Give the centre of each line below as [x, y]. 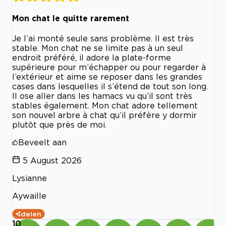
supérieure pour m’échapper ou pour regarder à [109, 67]
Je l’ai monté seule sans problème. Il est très [103, 39]
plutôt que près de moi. [59, 125]
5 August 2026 [52, 161]
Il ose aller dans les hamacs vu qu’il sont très [102, 96]
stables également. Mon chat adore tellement [105, 106]
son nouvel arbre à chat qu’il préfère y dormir [104, 115]
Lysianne [30, 178]
